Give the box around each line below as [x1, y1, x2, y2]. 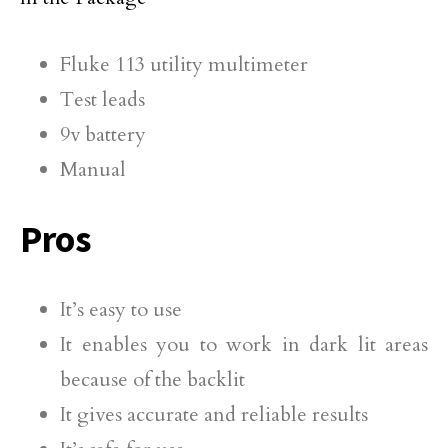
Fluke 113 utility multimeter [60, 51, 308, 79]
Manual [60, 156, 126, 184]
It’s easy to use [60, 296, 182, 324]
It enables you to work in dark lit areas [60, 331, 428, 359]
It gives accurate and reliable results [60, 401, 368, 429]
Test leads [60, 86, 145, 114]
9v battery [60, 121, 146, 149]
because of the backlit [60, 366, 245, 394]
